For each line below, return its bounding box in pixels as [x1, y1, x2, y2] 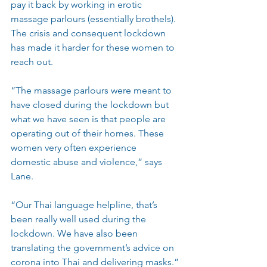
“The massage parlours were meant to [11, 85, 174, 96]
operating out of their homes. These [11, 128, 166, 139]
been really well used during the [11, 213, 148, 225]
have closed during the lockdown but [11, 99, 171, 110]
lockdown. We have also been [11, 228, 140, 239]
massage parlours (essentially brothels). [11, 13, 178, 24]
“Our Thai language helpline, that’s [11, 199, 160, 210]
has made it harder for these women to [11, 42, 177, 53]
